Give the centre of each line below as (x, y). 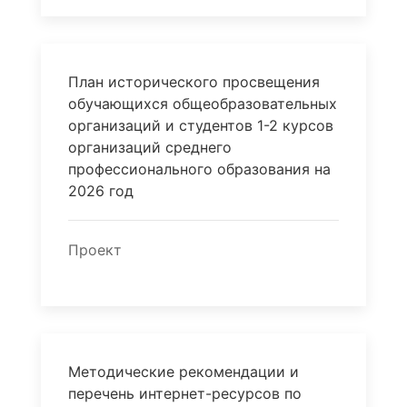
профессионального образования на (199, 169)
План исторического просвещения (194, 82)
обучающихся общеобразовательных (202, 104)
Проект (94, 250)
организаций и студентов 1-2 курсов (200, 125)
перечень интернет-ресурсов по (184, 393)
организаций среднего (149, 147)
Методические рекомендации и (183, 372)
